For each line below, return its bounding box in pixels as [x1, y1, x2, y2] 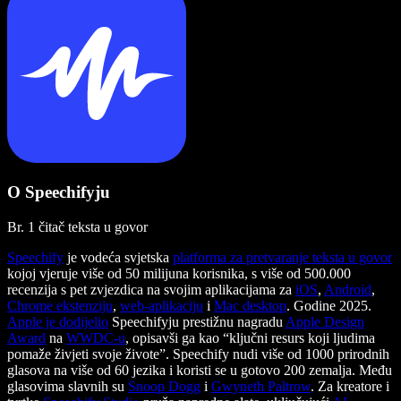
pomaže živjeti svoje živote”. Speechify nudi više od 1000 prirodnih [7, 346, 389, 362]
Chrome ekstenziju [7, 297, 113, 313]
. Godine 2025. [286, 297, 371, 313]
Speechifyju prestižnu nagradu [108, 313, 286, 329]
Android [324, 281, 371, 297]
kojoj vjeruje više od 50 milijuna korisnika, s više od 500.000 [7, 265, 351, 281]
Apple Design [286, 313, 364, 329]
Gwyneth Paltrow [211, 378, 311, 394]
